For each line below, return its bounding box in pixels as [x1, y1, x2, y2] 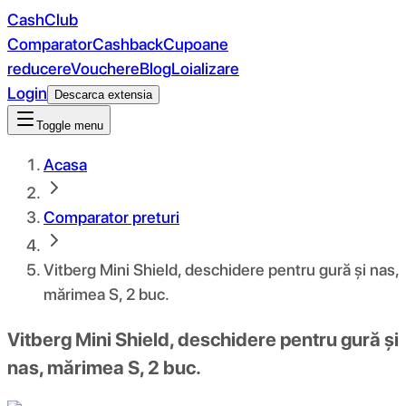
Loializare [171, 59, 239, 78]
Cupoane [163, 34, 228, 53]
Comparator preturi [43, 208, 179, 227]
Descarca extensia [54, 88, 152, 101]
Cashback [92, 34, 163, 53]
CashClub [7, 10, 78, 29]
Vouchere [71, 59, 140, 78]
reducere [7, 59, 71, 78]
